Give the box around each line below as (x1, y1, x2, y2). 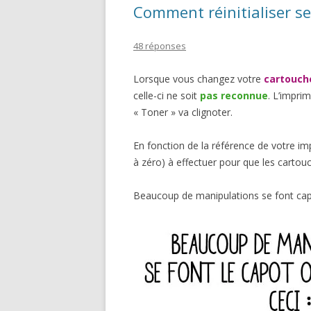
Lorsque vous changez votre (133, 72, 264, 85)
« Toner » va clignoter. (133, 105, 233, 119)
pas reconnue (200, 88, 268, 102)
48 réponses (133, 39, 186, 52)
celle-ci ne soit (133, 88, 200, 102)
